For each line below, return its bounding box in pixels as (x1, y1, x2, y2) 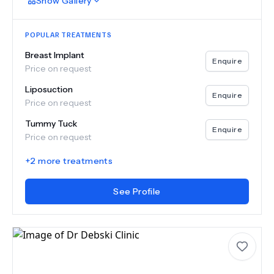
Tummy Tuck (25, 118, 77, 129)
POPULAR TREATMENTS (25, 30, 112, 39)
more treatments (35, 155, 113, 166)
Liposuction (25, 84, 73, 95)
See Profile (113, 186, 161, 197)
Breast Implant (25, 50, 84, 61)
